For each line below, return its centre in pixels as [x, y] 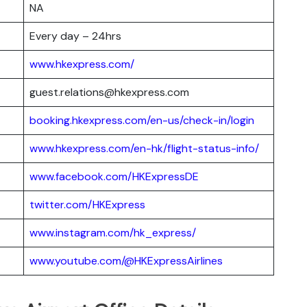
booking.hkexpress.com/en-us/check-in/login [142, 120]
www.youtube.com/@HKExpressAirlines [126, 260]
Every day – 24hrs [75, 36]
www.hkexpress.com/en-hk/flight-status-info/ [144, 148]
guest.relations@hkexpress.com [109, 92]
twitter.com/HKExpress [87, 204]
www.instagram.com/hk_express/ [113, 232]
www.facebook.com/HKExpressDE [114, 176]
